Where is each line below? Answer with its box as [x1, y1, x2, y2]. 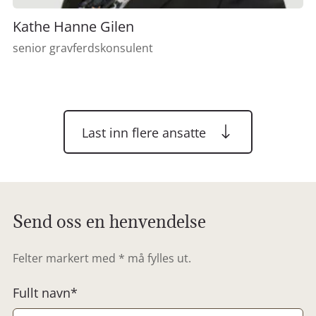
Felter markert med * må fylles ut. [13, 250, 191, 267]
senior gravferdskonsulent [13, 40, 153, 56]
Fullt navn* [13, 284, 78, 302]
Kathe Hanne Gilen [13, 17, 134, 37]
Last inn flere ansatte [82, 123, 206, 141]
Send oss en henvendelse [13, 210, 206, 233]
